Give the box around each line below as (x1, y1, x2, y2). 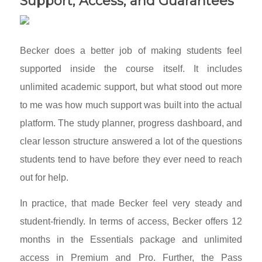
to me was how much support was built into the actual (19, 99, 243, 110)
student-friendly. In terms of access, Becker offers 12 (19, 216, 243, 227)
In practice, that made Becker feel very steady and (19, 198, 243, 209)
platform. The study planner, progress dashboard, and (19, 118, 243, 128)
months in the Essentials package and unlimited (19, 235, 243, 245)
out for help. (19, 172, 71, 182)
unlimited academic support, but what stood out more (19, 81, 243, 92)
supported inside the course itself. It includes (19, 63, 243, 74)
